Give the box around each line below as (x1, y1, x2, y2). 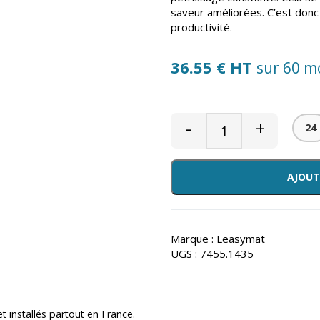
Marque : (171, 231, 216, 246)
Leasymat (216, 231, 265, 246)
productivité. (171, 20, 232, 34)
